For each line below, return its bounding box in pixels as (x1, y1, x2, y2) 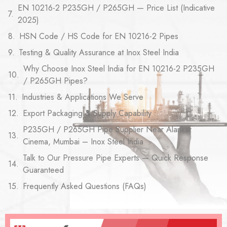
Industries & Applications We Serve (22, 91, 143, 103)
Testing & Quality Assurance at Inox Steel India (19, 47, 179, 58)
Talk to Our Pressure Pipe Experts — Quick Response (23, 152, 208, 164)
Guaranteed (23, 164, 64, 176)
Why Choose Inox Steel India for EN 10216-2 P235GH (23, 63, 214, 74)
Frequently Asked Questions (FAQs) (23, 180, 146, 192)
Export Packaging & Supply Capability (23, 107, 152, 119)
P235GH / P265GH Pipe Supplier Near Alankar (23, 124, 192, 135)
